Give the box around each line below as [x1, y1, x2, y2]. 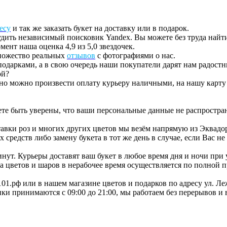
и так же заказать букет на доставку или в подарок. [11, 24, 189, 33]
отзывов [67, 51, 95, 60]
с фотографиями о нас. [95, 51, 177, 60]
